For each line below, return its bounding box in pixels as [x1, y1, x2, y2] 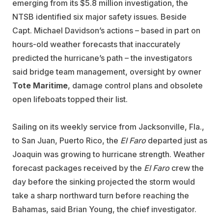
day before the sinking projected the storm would [12, 176, 195, 187]
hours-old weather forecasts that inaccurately [12, 39, 180, 49]
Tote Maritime [12, 80, 68, 90]
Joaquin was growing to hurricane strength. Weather [12, 149, 205, 159]
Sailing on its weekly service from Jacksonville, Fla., [12, 121, 204, 132]
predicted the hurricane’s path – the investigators [12, 53, 192, 63]
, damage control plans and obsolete [68, 80, 203, 90]
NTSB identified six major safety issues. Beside [12, 11, 187, 22]
